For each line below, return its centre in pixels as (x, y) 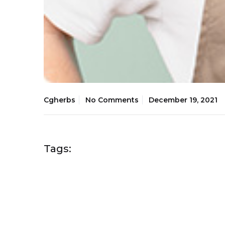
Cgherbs (60, 100)
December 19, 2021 (183, 100)
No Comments (112, 100)
